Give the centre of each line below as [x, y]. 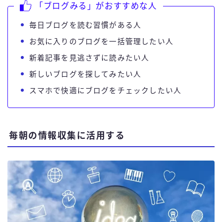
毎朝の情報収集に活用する [67, 136]
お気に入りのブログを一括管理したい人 [101, 41]
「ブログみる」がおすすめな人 [96, 6]
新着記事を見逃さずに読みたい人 [89, 58]
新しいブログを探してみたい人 [85, 74]
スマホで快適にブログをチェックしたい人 [105, 90]
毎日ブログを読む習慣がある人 [85, 25]
